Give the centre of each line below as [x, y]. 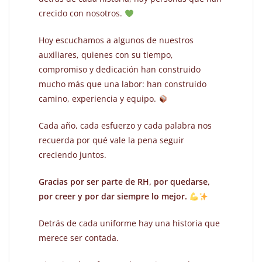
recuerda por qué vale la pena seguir [112, 140]
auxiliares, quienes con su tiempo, [106, 55]
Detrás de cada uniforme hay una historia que [130, 223]
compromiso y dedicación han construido [120, 70]
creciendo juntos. [73, 155]
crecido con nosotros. [82, 13]
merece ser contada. [79, 238]
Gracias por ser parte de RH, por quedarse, [125, 182]
